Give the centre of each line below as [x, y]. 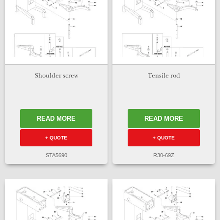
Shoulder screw [56, 77]
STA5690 [56, 155]
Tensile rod [164, 77]
